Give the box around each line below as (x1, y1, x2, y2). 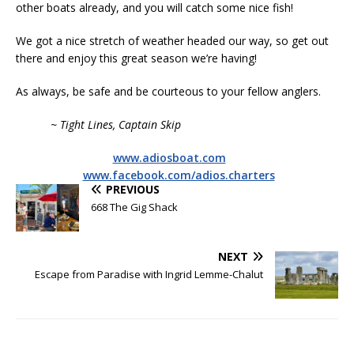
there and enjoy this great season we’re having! (16, 51, 257, 66)
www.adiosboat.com (112, 150, 226, 166)
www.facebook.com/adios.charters (82, 168, 275, 183)
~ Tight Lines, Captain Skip (16, 117, 181, 133)
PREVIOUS (106, 182, 160, 198)
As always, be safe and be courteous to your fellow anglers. (16, 84, 321, 100)
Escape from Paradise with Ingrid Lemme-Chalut (35, 267, 263, 282)
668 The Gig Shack (91, 200, 178, 215)
